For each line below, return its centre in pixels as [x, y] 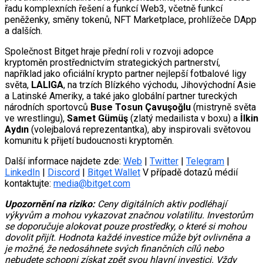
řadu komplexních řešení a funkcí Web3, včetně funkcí [114, 8]
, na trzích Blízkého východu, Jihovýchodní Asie [160, 85]
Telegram [205, 161]
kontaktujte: [29, 183]
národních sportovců [48, 107]
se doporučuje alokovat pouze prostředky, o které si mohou [126, 226]
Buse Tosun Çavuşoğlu [141, 107]
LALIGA [47, 85]
